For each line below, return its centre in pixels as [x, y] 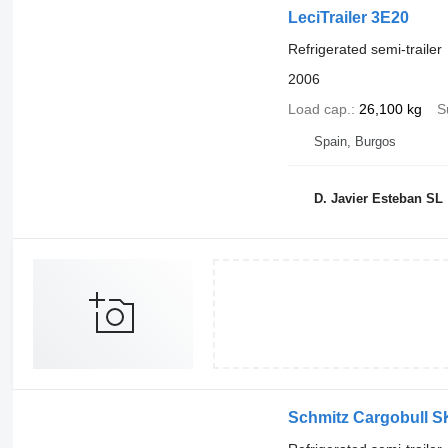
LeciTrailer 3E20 [348, 17]
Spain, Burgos [354, 141]
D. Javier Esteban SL [378, 199]
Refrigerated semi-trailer [364, 48]
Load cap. [319, 108]
